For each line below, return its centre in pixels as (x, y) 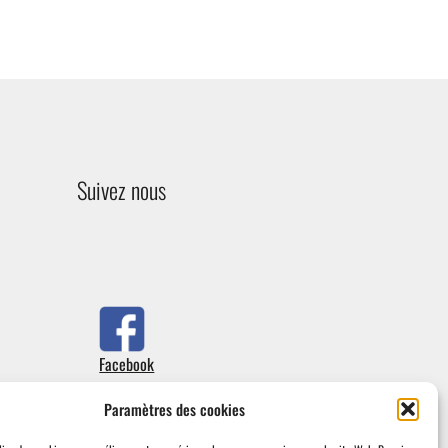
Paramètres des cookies (175, 409)
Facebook (127, 364)
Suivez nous (121, 190)
